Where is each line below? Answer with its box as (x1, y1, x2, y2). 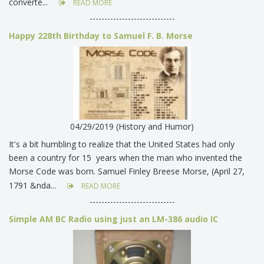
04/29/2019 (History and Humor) (70, 121, 194, 133)
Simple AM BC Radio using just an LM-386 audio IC (9, 213, 218, 225)
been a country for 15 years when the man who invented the (9, 152, 242, 164)
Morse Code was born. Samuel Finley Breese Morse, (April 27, (9, 166, 245, 177)
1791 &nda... (9, 180, 58, 192)
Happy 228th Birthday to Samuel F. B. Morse (9, 30, 193, 42)
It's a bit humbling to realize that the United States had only (9, 138, 235, 150)
